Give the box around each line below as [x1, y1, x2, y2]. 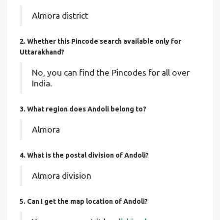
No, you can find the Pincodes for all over [32, 68, 190, 77]
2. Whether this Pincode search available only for [20, 37, 181, 45]
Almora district [32, 11, 88, 20]
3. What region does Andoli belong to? [20, 105, 146, 113]
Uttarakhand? [20, 48, 64, 56]
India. [32, 79, 52, 88]
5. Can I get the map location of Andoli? [20, 197, 148, 205]
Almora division [32, 171, 91, 180]
